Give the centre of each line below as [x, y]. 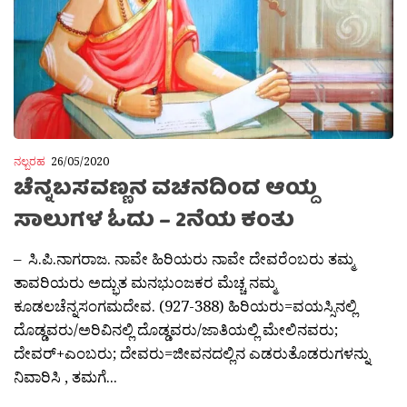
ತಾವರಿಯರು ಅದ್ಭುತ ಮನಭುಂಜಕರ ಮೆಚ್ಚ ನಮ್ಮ [145, 283]
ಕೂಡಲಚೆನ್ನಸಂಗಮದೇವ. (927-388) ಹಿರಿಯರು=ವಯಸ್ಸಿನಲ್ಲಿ [185, 306]
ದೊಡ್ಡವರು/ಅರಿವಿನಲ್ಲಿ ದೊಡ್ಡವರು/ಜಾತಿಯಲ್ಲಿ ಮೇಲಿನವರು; [176, 330]
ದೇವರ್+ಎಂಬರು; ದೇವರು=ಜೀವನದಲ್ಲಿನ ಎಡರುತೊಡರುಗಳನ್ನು [192, 353]
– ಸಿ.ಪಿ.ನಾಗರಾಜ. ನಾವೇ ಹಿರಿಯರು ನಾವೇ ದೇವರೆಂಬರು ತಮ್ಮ [184, 259]
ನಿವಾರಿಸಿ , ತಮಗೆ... [65, 377]
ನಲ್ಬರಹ [30, 162]
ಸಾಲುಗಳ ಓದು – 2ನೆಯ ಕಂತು [154, 223]
